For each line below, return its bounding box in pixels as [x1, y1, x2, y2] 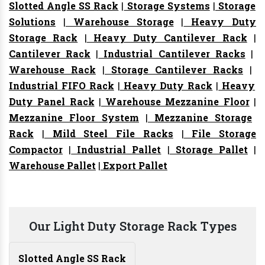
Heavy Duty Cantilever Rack [86, 31, 247, 44]
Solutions [9, 15, 56, 28]
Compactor [9, 143, 63, 156]
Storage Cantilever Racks [105, 63, 243, 76]
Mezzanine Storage [148, 111, 252, 124]
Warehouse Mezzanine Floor [101, 95, 250, 108]
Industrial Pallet [71, 143, 161, 156]
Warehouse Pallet [9, 159, 96, 172]
